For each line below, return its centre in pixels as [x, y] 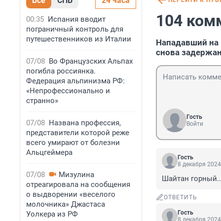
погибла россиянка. [61, 71]
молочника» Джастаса [66, 204]
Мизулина [76, 175]
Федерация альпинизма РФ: [75, 81]
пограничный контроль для [75, 29]
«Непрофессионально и [68, 91]
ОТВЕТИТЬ [181, 198]
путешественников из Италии [79, 39]
